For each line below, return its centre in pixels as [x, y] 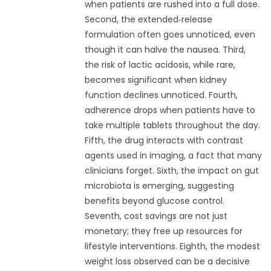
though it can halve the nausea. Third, [165, 50]
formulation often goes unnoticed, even [170, 35]
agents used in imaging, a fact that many [173, 156]
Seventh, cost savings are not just [156, 216]
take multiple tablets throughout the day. [172, 126]
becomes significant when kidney [155, 80]
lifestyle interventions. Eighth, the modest [172, 247]
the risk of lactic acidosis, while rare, [160, 65]
